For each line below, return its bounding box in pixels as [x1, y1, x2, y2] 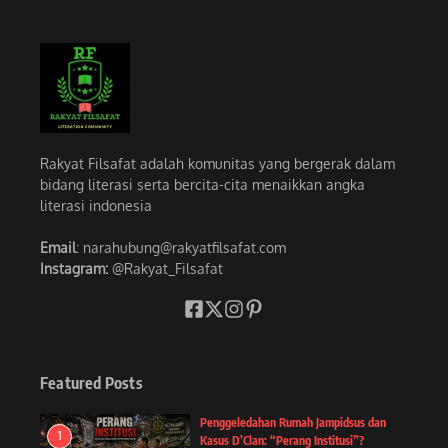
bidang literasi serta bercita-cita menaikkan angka [40, 176, 365, 194]
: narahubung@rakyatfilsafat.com [76, 239, 286, 257]
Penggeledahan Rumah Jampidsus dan [200, 415, 386, 431]
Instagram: [40, 260, 112, 278]
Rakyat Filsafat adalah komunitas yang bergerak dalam [40, 155, 395, 173]
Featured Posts [40, 373, 143, 394]
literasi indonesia [40, 197, 152, 215]
